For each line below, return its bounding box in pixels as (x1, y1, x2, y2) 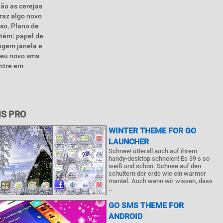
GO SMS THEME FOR (109, 201, 184, 210)
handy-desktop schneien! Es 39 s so (109, 155, 210, 162)
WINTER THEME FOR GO (109, 126, 197, 135)
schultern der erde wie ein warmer (109, 170, 207, 177)
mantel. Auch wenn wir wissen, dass (109, 177, 213, 185)
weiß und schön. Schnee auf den (109, 162, 202, 170)
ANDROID (109, 212, 143, 221)
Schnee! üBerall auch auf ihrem (109, 147, 198, 155)
